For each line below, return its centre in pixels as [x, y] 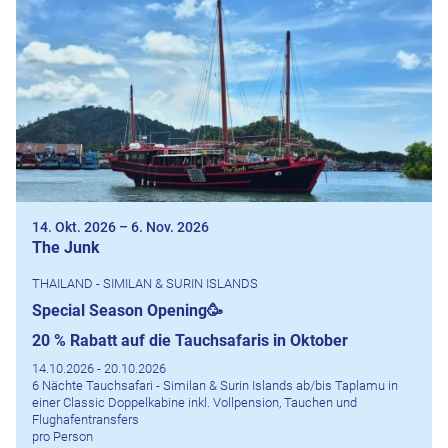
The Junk [66, 247]
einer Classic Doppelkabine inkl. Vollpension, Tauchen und [194, 402]
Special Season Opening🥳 [127, 310]
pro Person [62, 436]
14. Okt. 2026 [74, 226]
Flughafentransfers [85, 419]
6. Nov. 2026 [170, 226]
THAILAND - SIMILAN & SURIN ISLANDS [145, 283]
